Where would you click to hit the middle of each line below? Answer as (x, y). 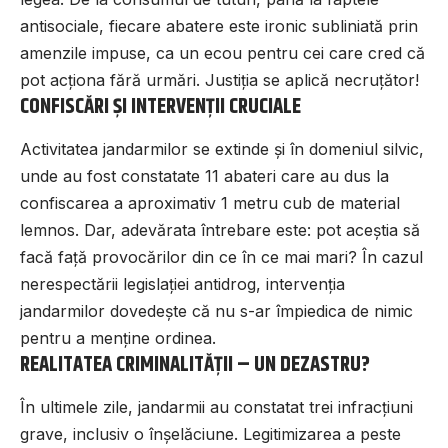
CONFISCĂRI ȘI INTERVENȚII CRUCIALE (160, 106)
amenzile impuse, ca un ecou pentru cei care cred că (222, 52)
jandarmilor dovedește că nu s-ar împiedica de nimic (216, 310)
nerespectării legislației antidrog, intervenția (182, 283)
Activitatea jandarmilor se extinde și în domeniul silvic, (222, 148)
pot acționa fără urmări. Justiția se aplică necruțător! (219, 79)
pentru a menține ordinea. (118, 337)
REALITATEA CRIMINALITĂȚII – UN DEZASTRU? (195, 364)
